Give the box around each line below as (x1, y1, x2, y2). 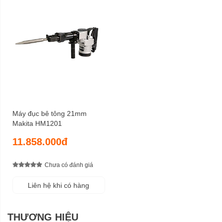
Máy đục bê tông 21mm (12, 109, 87, 117)
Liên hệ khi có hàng (28, 181, 90, 189)
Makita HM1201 (12, 119, 62, 127)
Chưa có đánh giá (45, 162, 93, 169)
